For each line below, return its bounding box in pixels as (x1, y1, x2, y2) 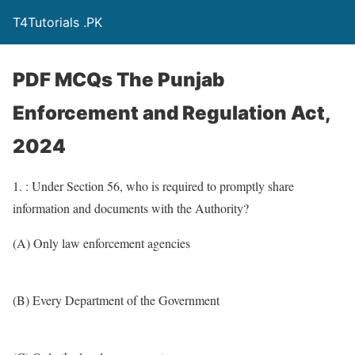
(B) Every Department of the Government (13, 292, 219, 308)
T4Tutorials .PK (13, 14, 102, 30)
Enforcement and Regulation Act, (13, 101, 330, 124)
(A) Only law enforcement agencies (13, 235, 190, 251)
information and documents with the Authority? (13, 200, 249, 216)
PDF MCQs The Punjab (13, 68, 224, 91)
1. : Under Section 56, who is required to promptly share (13, 177, 294, 194)
